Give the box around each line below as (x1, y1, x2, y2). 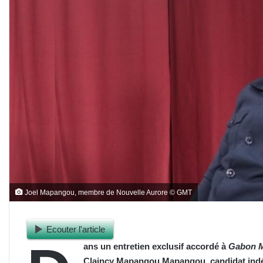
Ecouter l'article (46, 224, 105, 234)
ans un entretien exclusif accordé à (83, 241, 228, 252)
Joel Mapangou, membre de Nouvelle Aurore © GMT (23, 188, 192, 197)
